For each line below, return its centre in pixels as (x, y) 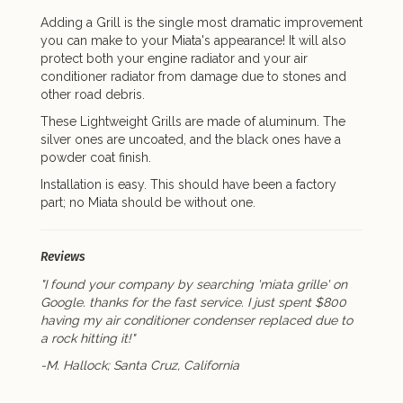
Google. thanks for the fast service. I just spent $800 (193, 302)
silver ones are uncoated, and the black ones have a (191, 139)
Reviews (63, 256)
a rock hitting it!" (88, 338)
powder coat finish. (96, 157)
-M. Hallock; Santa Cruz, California (140, 365)
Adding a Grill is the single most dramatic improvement (201, 22)
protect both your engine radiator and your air (174, 58)
